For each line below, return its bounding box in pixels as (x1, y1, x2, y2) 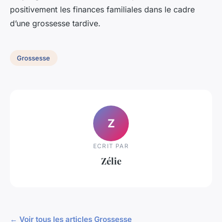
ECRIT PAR (93, 142, 129, 150)
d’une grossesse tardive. (10, 18, 101, 28)
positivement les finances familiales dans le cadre (10, 4, 195, 14)
